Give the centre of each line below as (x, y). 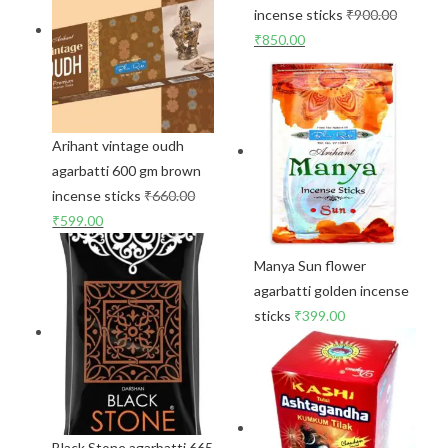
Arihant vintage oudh (118, 145)
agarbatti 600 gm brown (127, 170)
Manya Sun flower (310, 266)
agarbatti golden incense (331, 291)
